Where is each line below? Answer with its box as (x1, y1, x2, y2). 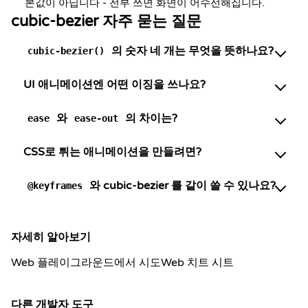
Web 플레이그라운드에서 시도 (11, 256, 161, 269)
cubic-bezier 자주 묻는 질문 (11, 12, 201, 30)
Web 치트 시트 (161, 256, 234, 269)
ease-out (74, 113, 118, 124)
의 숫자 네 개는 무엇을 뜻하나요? (109, 44, 274, 58)
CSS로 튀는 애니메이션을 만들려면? (23, 145, 201, 159)
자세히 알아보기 (11, 230, 91, 244)
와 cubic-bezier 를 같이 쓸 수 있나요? (87, 179, 276, 192)
